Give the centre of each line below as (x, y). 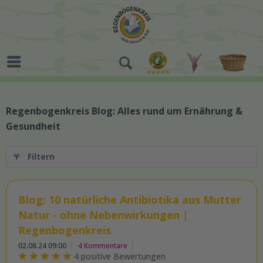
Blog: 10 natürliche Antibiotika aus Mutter (130, 200)
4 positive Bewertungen (120, 256)
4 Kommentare (103, 246)
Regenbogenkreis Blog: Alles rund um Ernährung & (124, 111)
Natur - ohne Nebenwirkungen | (103, 215)
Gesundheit (33, 126)
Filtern (41, 156)
